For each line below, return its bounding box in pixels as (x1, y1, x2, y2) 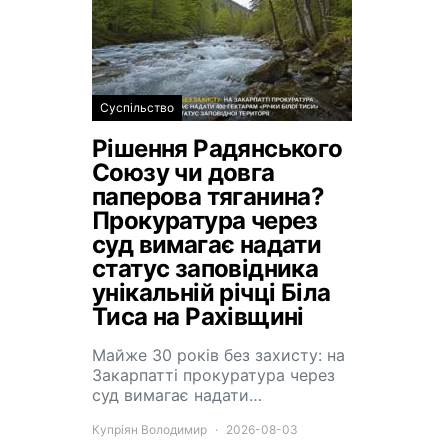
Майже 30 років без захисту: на (92, 345, 345, 365)
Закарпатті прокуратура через (92, 365, 335, 385)
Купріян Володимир (92, 422, 207, 437)
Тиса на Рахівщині (92, 302, 304, 331)
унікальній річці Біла (92, 278, 331, 307)
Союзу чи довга (92, 158, 275, 187)
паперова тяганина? (92, 182, 325, 211)
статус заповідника (92, 254, 319, 283)
